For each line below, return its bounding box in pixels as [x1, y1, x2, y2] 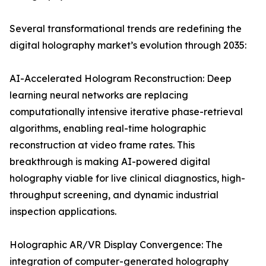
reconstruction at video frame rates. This [9, 139, 195, 151]
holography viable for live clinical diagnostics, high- [9, 172, 245, 185]
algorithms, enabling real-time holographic [9, 122, 206, 135]
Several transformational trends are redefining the [9, 23, 242, 35]
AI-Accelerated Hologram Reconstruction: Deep [9, 72, 232, 85]
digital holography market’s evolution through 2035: [9, 39, 246, 52]
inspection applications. [9, 205, 116, 218]
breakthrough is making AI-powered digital [9, 156, 210, 168]
